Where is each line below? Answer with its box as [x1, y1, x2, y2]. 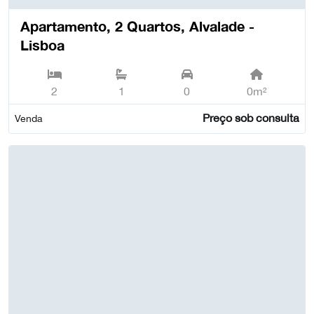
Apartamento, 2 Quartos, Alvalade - [20, 18, 254, 35]
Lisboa [20, 36, 64, 54]
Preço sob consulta [202, 111, 299, 125]
